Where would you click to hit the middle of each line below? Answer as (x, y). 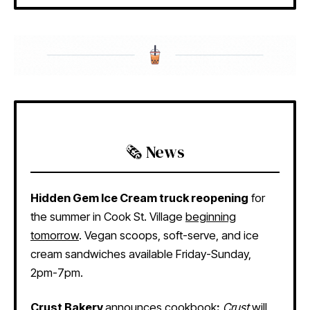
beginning (211, 217)
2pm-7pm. (58, 273)
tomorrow (55, 236)
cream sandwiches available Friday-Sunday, (141, 254)
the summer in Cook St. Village (108, 217)
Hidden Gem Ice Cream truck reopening (139, 198)
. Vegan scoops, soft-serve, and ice (169, 236)
